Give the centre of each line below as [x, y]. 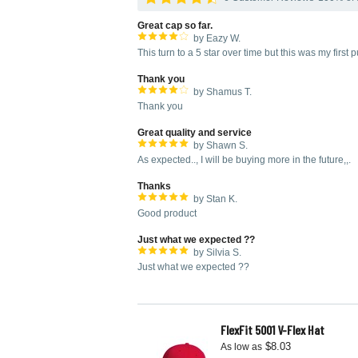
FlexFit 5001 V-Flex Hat [272, 330]
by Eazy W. [217, 38]
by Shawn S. [221, 145]
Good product [167, 213]
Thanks [154, 186]
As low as [241, 347]
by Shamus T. [223, 92]
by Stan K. [215, 199]
